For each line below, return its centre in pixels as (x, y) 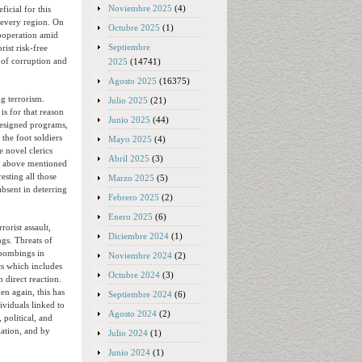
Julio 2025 (128, 100)
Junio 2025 (129, 120)
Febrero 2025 (134, 197)
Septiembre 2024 (140, 294)
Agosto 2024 (133, 314)
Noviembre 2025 (140, 8)
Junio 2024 (129, 352)
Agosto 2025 (133, 81)
